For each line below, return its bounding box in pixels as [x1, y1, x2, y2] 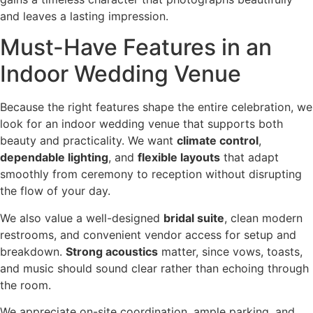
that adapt [220, 150, 279, 165]
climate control [177, 133, 259, 148]
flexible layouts [138, 150, 220, 165]
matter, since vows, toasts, [158, 244, 303, 259]
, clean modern [224, 210, 303, 225]
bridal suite [163, 210, 224, 225]
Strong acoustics [66, 244, 158, 259]
